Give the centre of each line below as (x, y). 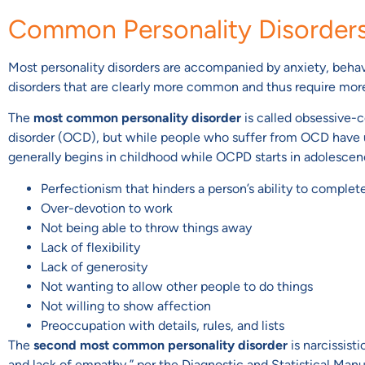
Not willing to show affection (126, 306)
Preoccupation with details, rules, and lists (163, 325)
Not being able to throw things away (146, 227)
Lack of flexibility (90, 247)
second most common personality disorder (161, 345)
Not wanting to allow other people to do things (177, 286)
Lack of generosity (94, 266)
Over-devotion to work (107, 208)
